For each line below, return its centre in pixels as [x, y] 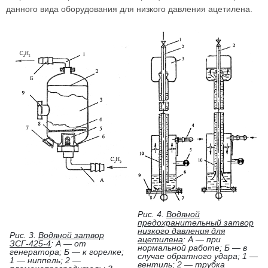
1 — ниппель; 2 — [45, 260]
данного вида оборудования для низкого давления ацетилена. [129, 9]
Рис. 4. [152, 214]
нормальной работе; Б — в [192, 248]
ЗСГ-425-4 [30, 243]
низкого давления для [181, 231]
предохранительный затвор [196, 223]
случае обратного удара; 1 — [198, 256]
